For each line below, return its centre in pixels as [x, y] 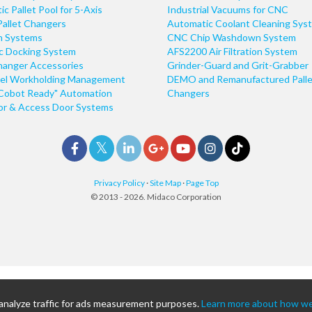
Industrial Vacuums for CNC [228, 9]
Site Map [165, 183]
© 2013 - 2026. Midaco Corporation [156, 197]
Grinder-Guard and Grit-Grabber [238, 65]
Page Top [202, 183]
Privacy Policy [119, 183]
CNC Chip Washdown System [232, 37]
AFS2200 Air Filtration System [232, 51]
